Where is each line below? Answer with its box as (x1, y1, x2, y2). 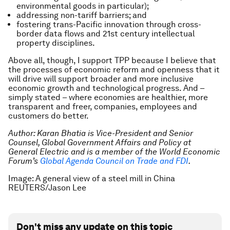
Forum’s (8, 156, 40, 166)
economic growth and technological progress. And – (8, 83, 204, 93)
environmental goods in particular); (16, 1, 149, 11)
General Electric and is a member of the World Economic (8, 147, 220, 157)
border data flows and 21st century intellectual (16, 29, 195, 39)
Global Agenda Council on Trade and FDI (40, 156, 188, 166)
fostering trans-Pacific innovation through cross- (16, 20, 201, 29)
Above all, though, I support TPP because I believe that (8, 55, 216, 65)
